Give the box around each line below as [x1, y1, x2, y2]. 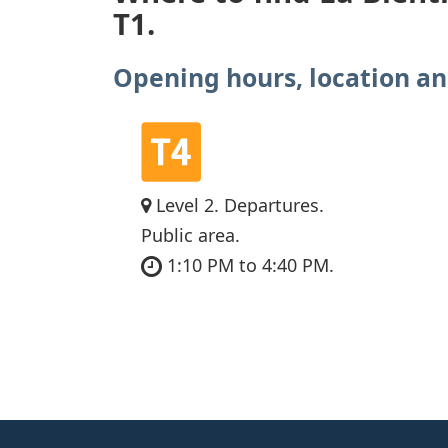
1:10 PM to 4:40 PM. [162, 252, 334, 277]
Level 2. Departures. [151, 192, 324, 217]
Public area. [141, 222, 240, 247]
